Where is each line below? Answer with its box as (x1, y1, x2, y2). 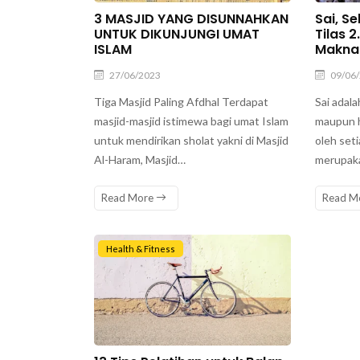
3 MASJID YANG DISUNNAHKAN (94, 9, 288, 28)
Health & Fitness (106, 243, 175, 254)
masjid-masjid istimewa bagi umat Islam (94, 113, 288, 128)
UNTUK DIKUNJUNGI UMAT (94, 24, 260, 43)
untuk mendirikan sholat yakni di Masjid (94, 133, 288, 147)
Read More (101, 190, 156, 204)
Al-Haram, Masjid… (94, 152, 186, 166)
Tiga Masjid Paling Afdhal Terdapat (94, 94, 268, 108)
